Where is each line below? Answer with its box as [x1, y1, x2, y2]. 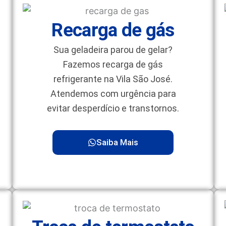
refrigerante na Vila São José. [53, 73, 173, 84]
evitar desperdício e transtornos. [47, 102, 179, 114]
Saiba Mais [96, 137, 138, 147]
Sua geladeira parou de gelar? [53, 44, 173, 55]
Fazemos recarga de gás [63, 59, 163, 70]
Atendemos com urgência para [50, 88, 176, 99]
